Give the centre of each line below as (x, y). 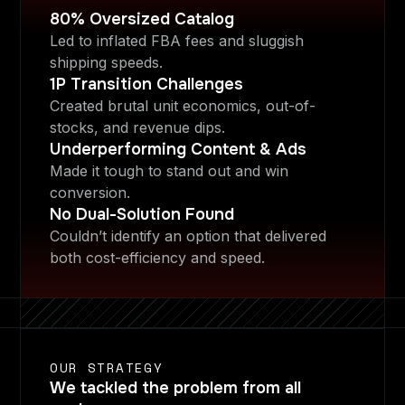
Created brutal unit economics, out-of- (183, 106)
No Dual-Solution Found (142, 214)
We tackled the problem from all (176, 388)
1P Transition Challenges (147, 84)
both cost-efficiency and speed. (158, 258)
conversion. (90, 193)
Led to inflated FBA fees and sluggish (177, 41)
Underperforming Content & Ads (179, 149)
